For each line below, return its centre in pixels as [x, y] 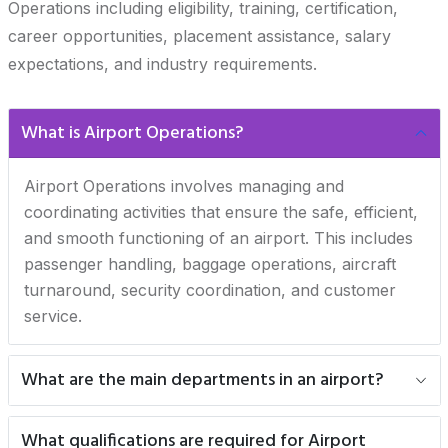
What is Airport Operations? [132, 133]
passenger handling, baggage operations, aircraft [209, 264]
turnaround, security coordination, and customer [209, 290]
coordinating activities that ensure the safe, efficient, [220, 212]
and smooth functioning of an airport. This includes [218, 238]
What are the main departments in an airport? [202, 380]
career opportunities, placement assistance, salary [199, 36]
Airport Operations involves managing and [183, 186]
